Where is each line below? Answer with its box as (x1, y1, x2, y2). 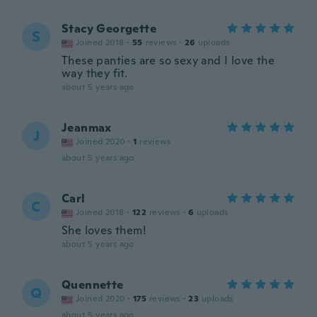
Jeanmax (62, 120, 112, 135)
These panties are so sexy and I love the (62, 53, 275, 68)
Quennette (62, 277, 124, 292)
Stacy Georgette (62, 21, 156, 36)
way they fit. (62, 66, 128, 81)
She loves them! (62, 223, 146, 238)
